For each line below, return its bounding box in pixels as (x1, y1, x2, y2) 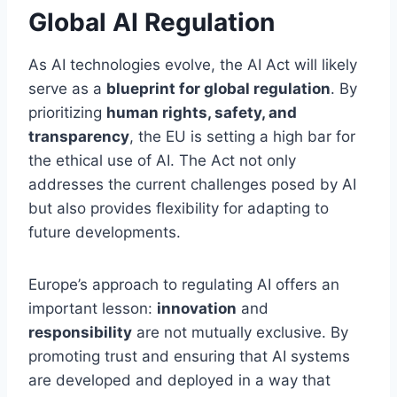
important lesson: (28, 300, 157, 318)
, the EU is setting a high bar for (129, 128, 355, 146)
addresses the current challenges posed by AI (28, 175, 356, 194)
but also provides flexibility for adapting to (28, 199, 329, 218)
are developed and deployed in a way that (28, 371, 331, 390)
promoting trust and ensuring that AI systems (28, 347, 350, 366)
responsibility (28, 323, 132, 342)
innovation (157, 300, 237, 318)
